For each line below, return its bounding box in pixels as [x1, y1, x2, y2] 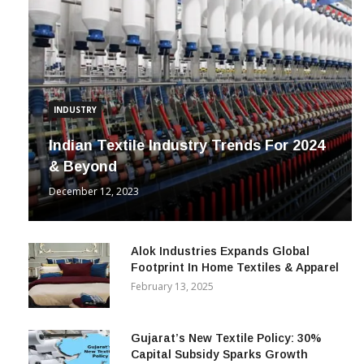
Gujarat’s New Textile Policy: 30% [131, 331, 321, 345]
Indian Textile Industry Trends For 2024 [49, 137, 325, 154]
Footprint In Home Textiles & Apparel [131, 261, 339, 275]
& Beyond [49, 158, 117, 175]
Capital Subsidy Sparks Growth [131, 348, 308, 362]
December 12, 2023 [49, 184, 139, 199]
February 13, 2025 [131, 279, 214, 294]
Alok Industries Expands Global [131, 245, 310, 258]
